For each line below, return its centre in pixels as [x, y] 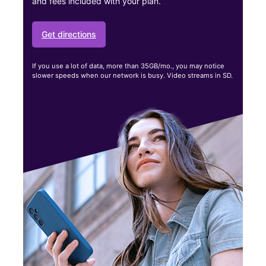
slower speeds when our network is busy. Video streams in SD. [132, 76]
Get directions [69, 34]
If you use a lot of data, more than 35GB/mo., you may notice [128, 66]
